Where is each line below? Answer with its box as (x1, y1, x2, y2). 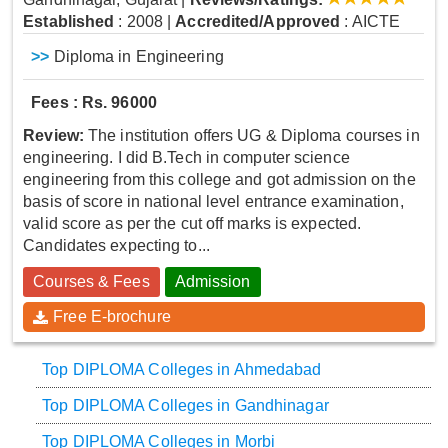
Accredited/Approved (175, 13, 341, 31)
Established (23, 13, 115, 31)
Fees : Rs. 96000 (31, 94, 157, 112)
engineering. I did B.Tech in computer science (23, 149, 350, 167)
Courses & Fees (33, 273, 150, 291)
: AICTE (340, 13, 401, 31)
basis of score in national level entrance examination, (23, 193, 404, 211)
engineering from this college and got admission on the (23, 171, 416, 189)
